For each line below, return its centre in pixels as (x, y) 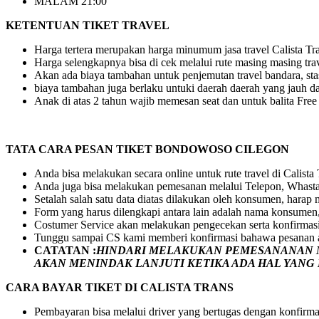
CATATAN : (65, 251)
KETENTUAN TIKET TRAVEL (88, 26)
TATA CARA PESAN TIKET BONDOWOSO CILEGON (147, 150)
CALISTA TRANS (187, 288)
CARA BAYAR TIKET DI (73, 288)
